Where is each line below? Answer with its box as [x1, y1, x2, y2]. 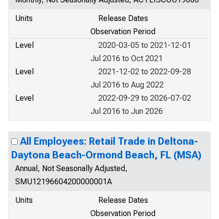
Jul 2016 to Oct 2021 [90, 54, 163, 63]
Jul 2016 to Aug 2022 [90, 80, 164, 89]
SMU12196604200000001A [15, 177, 112, 186]
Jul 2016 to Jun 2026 [90, 107, 163, 116]
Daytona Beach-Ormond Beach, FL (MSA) [11, 149, 201, 161]
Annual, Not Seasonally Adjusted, [15, 164, 128, 173]
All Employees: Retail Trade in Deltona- [20, 135, 198, 147]
